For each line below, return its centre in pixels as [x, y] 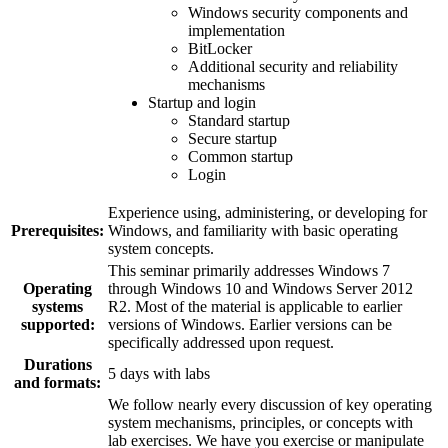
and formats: [57, 382]
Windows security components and [298, 12]
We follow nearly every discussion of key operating [270, 404]
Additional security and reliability [293, 66]
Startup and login [202, 102]
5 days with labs [159, 373]
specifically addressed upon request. [221, 342]
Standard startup [239, 120]
